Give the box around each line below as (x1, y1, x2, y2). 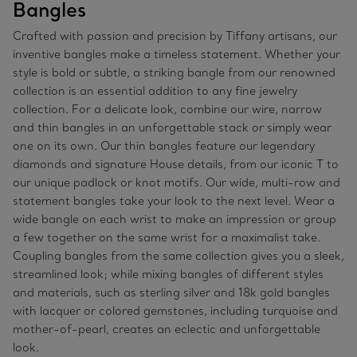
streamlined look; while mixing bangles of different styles (13, 267, 324, 282)
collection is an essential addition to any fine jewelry (13, 84, 297, 99)
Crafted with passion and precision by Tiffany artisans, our (13, 29, 337, 44)
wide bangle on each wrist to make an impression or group (13, 212, 336, 227)
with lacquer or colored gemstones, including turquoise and (13, 304, 338, 319)
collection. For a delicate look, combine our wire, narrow (13, 102, 322, 117)
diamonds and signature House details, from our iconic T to (13, 157, 339, 172)
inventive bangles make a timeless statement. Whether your (13, 47, 340, 62)
